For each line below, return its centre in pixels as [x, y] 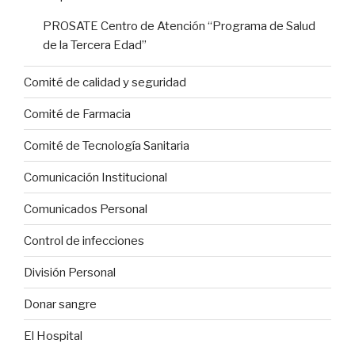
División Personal [70, 272]
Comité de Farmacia [77, 114]
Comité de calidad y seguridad [105, 82]
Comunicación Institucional [95, 177]
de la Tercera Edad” [95, 46]
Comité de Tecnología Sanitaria [107, 145]
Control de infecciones [84, 240]
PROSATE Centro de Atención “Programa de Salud [179, 27]
